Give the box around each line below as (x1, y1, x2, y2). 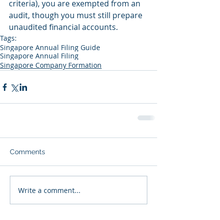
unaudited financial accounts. (9, 22, 118, 33)
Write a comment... (18, 185, 81, 195)
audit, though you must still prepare (9, 10, 144, 21)
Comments (10, 148, 45, 156)
